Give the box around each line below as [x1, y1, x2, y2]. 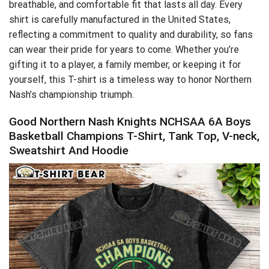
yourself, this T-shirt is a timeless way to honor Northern [9, 73, 252, 85]
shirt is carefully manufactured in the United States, [9, 13, 231, 25]
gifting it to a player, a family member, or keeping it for [9, 58, 241, 70]
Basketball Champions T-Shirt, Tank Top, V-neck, [9, 128, 259, 143]
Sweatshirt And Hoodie [9, 143, 128, 157]
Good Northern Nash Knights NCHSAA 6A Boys [9, 114, 251, 128]
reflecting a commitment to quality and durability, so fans [9, 28, 253, 40]
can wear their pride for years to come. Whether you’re [9, 43, 239, 55]
